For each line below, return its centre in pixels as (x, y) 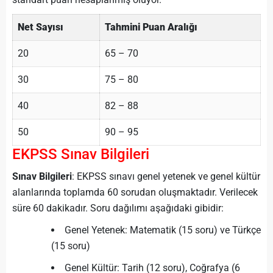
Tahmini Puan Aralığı (151, 27)
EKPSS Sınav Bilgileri (81, 154)
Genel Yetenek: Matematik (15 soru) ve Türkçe (163, 230)
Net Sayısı (41, 27)
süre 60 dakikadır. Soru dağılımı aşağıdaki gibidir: (118, 208)
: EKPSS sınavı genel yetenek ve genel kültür (166, 176)
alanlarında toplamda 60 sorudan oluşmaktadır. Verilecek (135, 192)
